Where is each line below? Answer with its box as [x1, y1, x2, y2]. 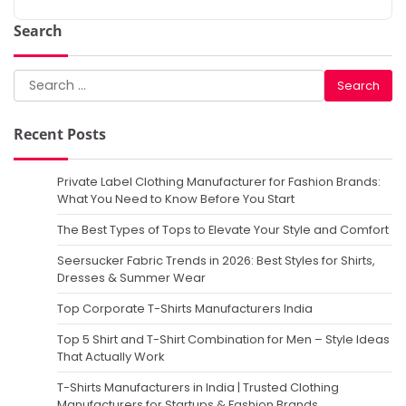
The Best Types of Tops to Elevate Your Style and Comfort [57, 221, 389, 239]
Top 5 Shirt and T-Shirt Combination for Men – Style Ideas [57, 331, 390, 349]
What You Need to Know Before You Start [57, 190, 295, 208]
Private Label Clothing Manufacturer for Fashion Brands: [57, 173, 381, 191]
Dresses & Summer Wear [57, 269, 206, 287]
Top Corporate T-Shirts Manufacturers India [57, 300, 313, 318]
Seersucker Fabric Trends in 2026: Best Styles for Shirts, [57, 252, 375, 270]
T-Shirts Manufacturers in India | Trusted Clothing [57, 379, 339, 397]
